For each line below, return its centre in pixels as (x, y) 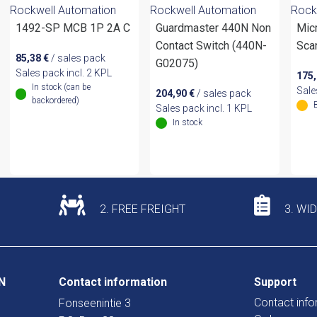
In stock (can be (61, 87)
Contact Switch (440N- (212, 46)
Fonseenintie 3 (95, 304)
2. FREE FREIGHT (141, 209)
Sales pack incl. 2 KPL (63, 73)
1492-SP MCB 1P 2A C (73, 28)
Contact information (113, 282)
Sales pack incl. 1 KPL (204, 109)
